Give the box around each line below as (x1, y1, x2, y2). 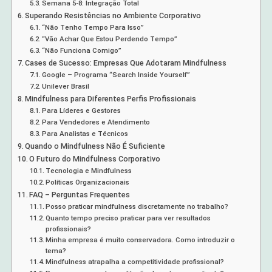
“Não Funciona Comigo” (42, 46, 122, 55)
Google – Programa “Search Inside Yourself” (42, 70, 191, 80)
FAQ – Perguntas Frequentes (29, 190, 131, 200)
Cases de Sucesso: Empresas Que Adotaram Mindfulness (25, 58, 227, 68)
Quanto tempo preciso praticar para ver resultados (46, 214, 211, 223)
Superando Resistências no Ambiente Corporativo (25, 11, 202, 21)
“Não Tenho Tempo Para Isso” (42, 23, 144, 32)
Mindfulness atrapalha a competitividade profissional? (46, 257, 225, 267)
